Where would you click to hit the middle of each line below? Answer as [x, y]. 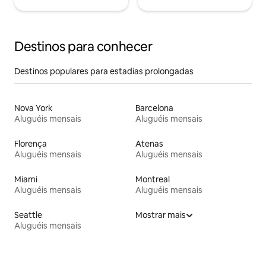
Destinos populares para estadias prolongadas [104, 71]
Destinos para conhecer [83, 46]
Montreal [153, 179]
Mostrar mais [161, 215]
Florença [31, 143]
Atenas [149, 143]
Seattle [28, 215]
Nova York [34, 108]
